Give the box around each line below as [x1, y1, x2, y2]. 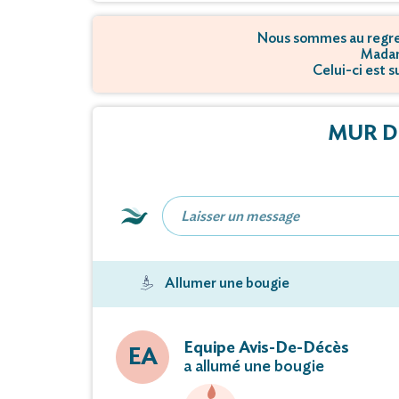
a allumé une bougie [183, 359, 324, 376]
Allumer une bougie [165, 276, 289, 291]
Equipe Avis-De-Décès [183, 340, 349, 357]
